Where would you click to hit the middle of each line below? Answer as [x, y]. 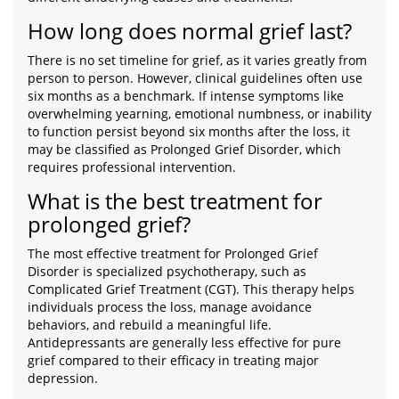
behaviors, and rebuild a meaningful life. [150, 325]
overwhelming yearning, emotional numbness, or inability [199, 114]
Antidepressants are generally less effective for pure [184, 343]
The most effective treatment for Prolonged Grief [173, 254]
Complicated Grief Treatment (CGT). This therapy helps [191, 289]
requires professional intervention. [132, 167]
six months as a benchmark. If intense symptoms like [186, 96]
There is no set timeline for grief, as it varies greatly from [197, 61]
